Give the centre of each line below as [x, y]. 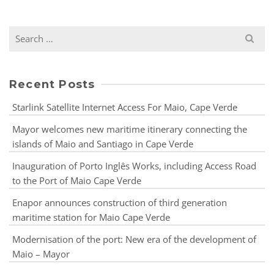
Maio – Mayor [41, 254]
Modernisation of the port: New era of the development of [134, 239]
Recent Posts [52, 84]
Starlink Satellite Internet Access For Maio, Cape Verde [125, 107]
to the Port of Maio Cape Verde [77, 180]
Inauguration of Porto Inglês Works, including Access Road [134, 165]
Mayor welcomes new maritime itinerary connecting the [130, 129]
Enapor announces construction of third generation [120, 202]
